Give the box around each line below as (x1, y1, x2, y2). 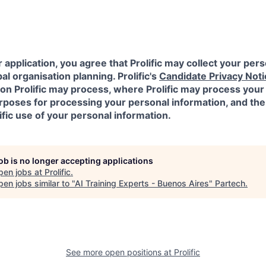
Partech (215, 178, 245, 188)
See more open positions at (66, 246, 174, 257)
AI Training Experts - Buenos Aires (75, 178, 209, 188)
